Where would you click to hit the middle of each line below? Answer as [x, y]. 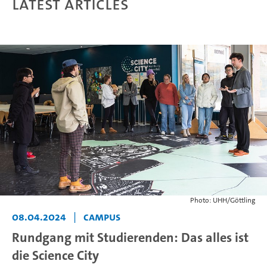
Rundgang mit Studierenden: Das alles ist [130, 238]
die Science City [55, 256]
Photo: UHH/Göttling [223, 201]
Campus [102, 217]
